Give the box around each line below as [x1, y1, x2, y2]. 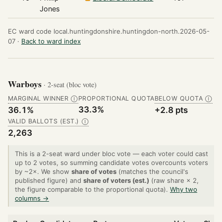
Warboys [8, 77, 44, 90]
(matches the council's [116, 167, 188, 176]
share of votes [71, 167, 116, 176]
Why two [170, 185, 197, 194]
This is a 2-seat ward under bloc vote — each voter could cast [15, 150, 208, 158]
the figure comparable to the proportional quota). [15, 185, 170, 194]
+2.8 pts [154, 105, 188, 115]
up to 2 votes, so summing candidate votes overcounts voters [15, 159, 208, 167]
